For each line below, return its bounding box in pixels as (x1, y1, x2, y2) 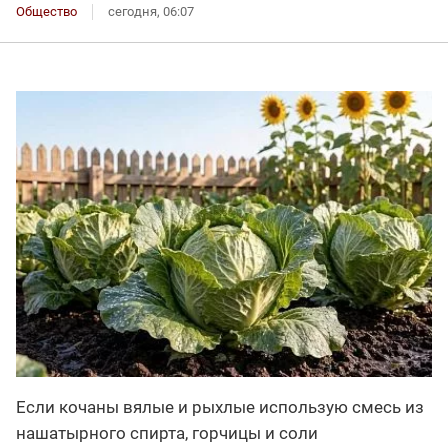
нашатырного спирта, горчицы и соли (16, 422, 318, 443)
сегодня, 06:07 (108, 3, 194, 19)
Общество (16, 3, 77, 19)
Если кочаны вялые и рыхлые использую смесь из (16, 396, 424, 417)
